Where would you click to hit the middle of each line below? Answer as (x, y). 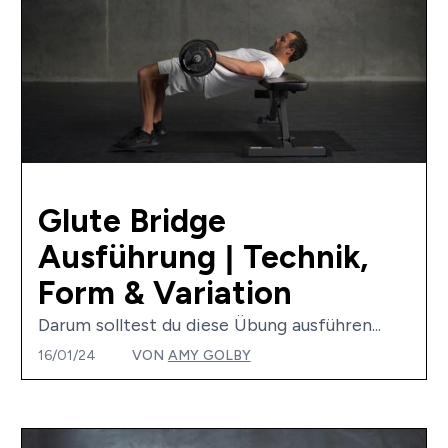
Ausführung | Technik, (202, 257)
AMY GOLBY (209, 355)
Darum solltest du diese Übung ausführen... (209, 325)
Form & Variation (164, 293)
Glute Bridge (131, 221)
